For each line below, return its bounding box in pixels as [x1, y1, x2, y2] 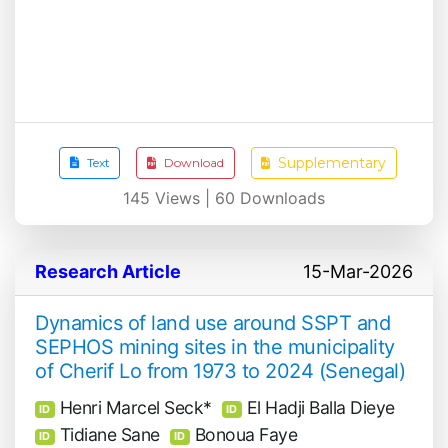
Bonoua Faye [194, 424, 298, 446]
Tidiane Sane [59, 424, 160, 446]
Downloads [235, 188, 325, 209]
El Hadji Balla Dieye [246, 396, 395, 418]
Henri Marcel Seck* [59, 396, 212, 418]
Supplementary [278, 153, 387, 172]
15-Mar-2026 [303, 261, 413, 283]
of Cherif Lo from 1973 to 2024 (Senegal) [35, 359, 405, 384]
